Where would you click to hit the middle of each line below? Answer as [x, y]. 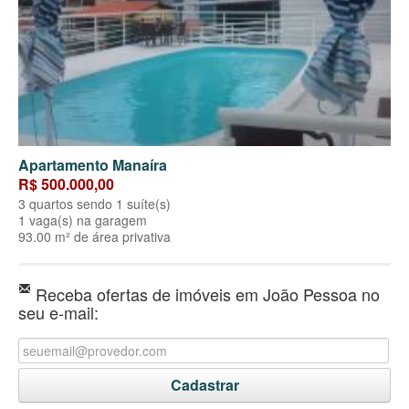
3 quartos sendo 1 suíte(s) [94, 204]
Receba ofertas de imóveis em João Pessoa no [205, 294]
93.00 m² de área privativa [94, 237]
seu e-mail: [58, 313]
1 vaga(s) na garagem [83, 220]
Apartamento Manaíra [93, 165]
